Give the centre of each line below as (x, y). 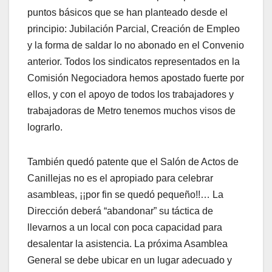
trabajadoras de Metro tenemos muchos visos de (131, 110)
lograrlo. (45, 127)
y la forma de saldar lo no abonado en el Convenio (136, 45)
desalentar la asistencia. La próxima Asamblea (127, 243)
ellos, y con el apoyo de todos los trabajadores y (131, 94)
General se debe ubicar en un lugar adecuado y (130, 260)
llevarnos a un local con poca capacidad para (125, 227)
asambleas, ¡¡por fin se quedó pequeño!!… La (125, 194)
